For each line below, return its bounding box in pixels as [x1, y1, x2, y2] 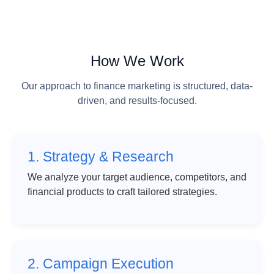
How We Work [90, 53, 184, 70]
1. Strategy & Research [28, 149, 174, 165]
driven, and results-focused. [77, 95, 197, 106]
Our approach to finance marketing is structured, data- [21, 81, 253, 92]
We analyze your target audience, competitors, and [28, 172, 246, 183]
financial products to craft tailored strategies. [28, 187, 217, 198]
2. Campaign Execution [28, 256, 174, 272]
